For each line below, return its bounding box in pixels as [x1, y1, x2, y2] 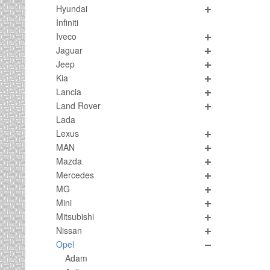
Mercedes [56, 169, 94, 181]
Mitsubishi [56, 210, 94, 222]
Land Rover [56, 99, 101, 111]
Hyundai [56, 2, 87, 14]
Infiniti [56, 16, 78, 28]
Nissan [56, 224, 82, 236]
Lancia [56, 86, 81, 98]
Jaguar [56, 44, 83, 56]
